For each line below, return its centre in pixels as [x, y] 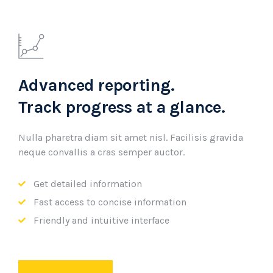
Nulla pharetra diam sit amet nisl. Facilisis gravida [131, 137]
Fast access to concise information [110, 202]
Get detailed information [88, 184]
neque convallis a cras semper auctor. [101, 152]
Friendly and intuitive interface [101, 220]
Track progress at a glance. [122, 107]
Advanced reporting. [96, 85]
